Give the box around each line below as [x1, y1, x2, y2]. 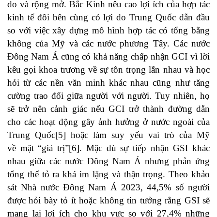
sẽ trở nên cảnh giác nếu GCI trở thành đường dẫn [7, 104, 210, 114]
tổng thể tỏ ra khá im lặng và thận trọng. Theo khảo [7, 169, 210, 180]
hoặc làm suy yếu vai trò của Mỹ [66, 130, 210, 140]
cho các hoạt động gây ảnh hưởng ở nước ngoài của [7, 117, 210, 127]
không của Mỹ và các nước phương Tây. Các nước [7, 38, 210, 49]
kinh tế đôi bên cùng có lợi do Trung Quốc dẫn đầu [7, 12, 210, 23]
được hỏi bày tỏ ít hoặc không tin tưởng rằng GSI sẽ [7, 195, 210, 206]
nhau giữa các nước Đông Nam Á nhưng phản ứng [7, 156, 210, 167]
